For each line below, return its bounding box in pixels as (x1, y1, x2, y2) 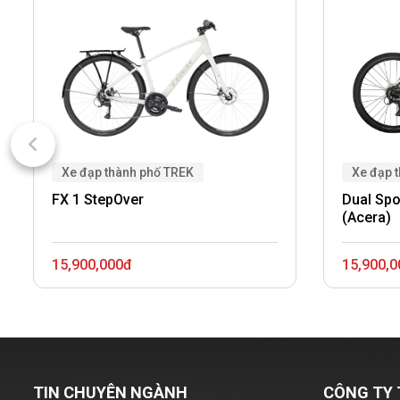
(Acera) (342, 208, 391, 226)
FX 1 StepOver (52, 190, 144, 208)
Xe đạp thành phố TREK (62, 164, 194, 179)
